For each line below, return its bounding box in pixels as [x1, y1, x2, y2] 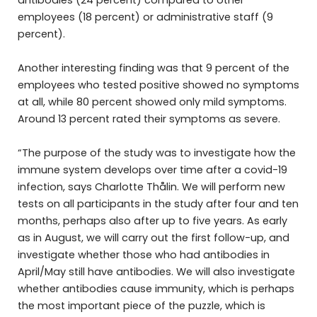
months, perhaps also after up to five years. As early [17, 214, 287, 229]
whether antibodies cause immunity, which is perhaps [17, 282, 294, 296]
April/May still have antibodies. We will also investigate [17, 265, 295, 279]
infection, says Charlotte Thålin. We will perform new [17, 180, 285, 195]
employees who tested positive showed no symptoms [17, 78, 299, 93]
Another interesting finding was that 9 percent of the [17, 61, 289, 76]
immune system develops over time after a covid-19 [17, 163, 287, 178]
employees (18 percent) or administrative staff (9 [17, 10, 273, 25]
